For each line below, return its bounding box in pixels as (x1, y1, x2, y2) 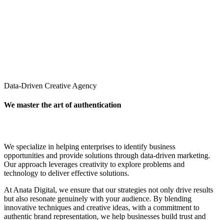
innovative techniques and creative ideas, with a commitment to (4, 203, 199, 212)
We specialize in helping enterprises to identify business (4, 142, 175, 151)
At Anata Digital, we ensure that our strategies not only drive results (4, 186, 213, 194)
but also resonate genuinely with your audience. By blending (4, 194, 192, 203)
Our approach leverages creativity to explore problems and (4, 160, 185, 169)
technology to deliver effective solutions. (4, 169, 129, 178)
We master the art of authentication (4, 101, 121, 110)
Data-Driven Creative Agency (4, 81, 97, 90)
